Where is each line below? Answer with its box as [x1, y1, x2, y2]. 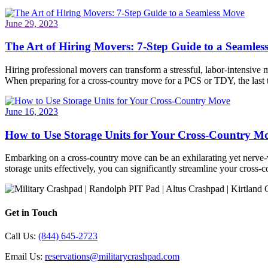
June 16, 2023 [5, 106, 58, 117]
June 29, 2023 [5, 18, 58, 29]
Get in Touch [5, 207, 57, 218]
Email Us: [5, 251, 45, 261]
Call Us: [5, 230, 38, 241]
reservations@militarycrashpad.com [45, 251, 179, 261]
